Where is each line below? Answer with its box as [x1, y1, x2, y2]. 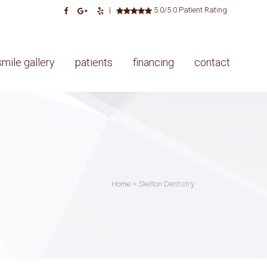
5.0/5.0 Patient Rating [151, 5, 227, 14]
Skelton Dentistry [138, 179, 194, 188]
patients [75, 56, 113, 69]
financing [133, 56, 174, 69]
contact [194, 56, 230, 69]
